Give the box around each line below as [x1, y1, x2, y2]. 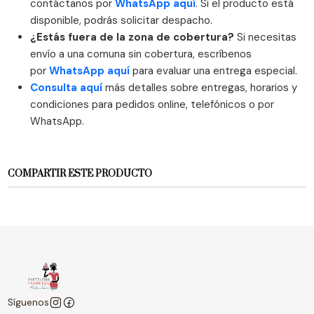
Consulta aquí [30, 80, 103, 95]
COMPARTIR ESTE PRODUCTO [8, 168, 153, 181]
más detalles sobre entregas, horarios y [102, 80, 298, 95]
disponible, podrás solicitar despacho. [30, 13, 213, 27]
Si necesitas [234, 29, 297, 44]
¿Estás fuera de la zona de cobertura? [30, 29, 235, 44]
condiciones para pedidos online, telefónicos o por [30, 97, 275, 111]
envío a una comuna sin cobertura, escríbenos [30, 46, 252, 61]
